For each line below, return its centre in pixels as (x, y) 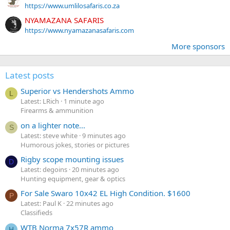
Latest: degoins (44, 170)
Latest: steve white (49, 135)
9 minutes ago (104, 135)
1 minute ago (84, 101)
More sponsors (198, 46)
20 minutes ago (95, 170)
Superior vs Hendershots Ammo (77, 91)
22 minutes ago (90, 204)
